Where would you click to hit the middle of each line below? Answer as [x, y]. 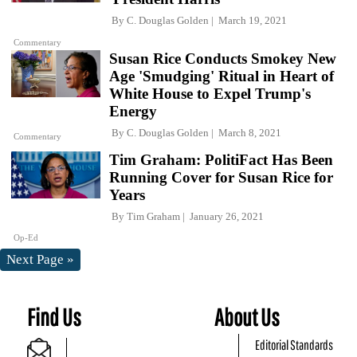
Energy [133, 111]
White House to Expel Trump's [210, 93]
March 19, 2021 [250, 21]
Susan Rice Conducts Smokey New [223, 58]
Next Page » [40, 259]
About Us [247, 316]
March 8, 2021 [247, 132]
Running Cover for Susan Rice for [221, 177]
